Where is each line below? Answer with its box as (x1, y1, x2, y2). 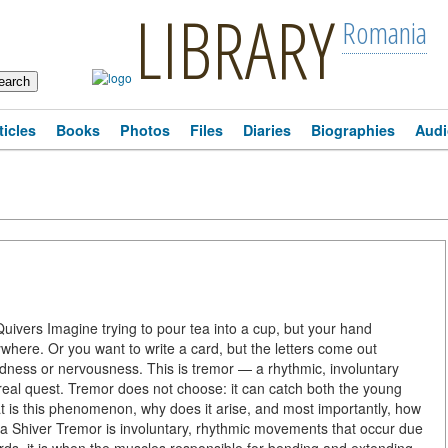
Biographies (311, 120, 395, 140)
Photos (120, 120, 170, 140)
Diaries (243, 120, 291, 140)
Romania (341, 12, 427, 53)
